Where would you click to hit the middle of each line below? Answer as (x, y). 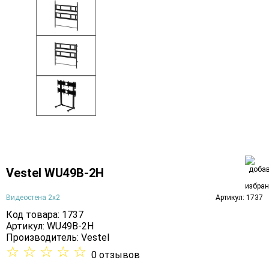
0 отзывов (116, 255)
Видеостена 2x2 (33, 197)
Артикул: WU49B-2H (50, 226)
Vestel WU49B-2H (55, 173)
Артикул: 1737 (239, 197)
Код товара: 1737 (45, 215)
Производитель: (44, 238)
